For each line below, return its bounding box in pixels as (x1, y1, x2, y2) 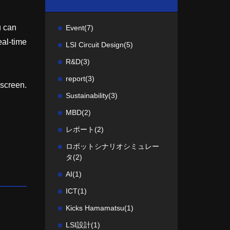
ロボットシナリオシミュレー (66, 142, 159, 150)
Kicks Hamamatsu (66, 204, 124, 212)
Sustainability (66, 91, 108, 100)
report (66, 74, 85, 83)
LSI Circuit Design (66, 41, 124, 49)
